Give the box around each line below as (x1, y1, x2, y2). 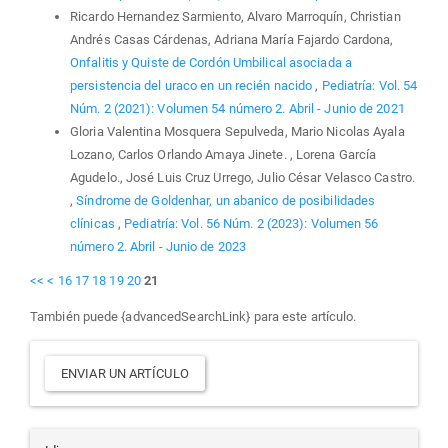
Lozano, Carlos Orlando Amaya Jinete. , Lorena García (70, 146, 377, 162)
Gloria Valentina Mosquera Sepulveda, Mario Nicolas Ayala (70, 123, 405, 139)
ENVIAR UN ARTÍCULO (61, 366, 189, 382)
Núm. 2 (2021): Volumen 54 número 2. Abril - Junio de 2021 (70, 100, 405, 116)
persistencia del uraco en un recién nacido (70, 77, 316, 93)
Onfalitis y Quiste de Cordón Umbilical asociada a (70, 54, 352, 70)
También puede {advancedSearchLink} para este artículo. (30, 309, 357, 325)
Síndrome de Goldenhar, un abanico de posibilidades (76, 192, 376, 208)
